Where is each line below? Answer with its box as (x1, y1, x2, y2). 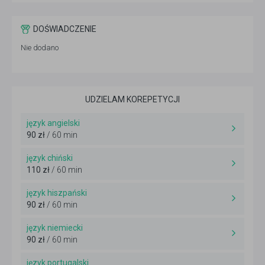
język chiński (27, 153, 73, 163)
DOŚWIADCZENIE (33, 24, 96, 34)
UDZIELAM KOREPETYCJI (85, 95, 180, 105)
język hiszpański (27, 188, 87, 198)
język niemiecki (27, 223, 83, 233)
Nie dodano (21, 43, 59, 53)
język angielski (27, 118, 80, 128)
